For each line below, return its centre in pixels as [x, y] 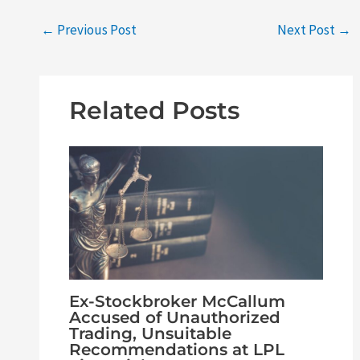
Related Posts [154, 111]
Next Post [307, 29]
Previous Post [96, 29]
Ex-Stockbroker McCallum [177, 302]
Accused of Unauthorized [174, 318]
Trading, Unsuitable [150, 334]
